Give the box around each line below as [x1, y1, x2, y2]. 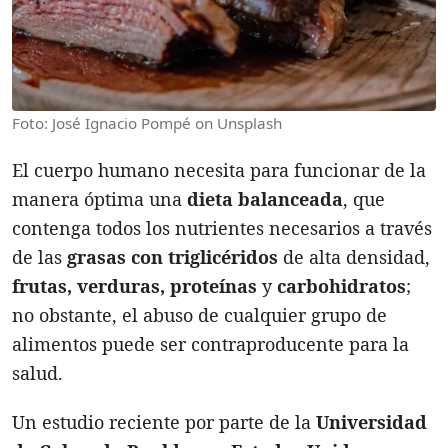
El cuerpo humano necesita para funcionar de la [12, 157, 426, 182]
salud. [12, 360, 63, 385]
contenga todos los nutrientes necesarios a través [12, 215, 432, 240]
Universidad [316, 409, 427, 434]
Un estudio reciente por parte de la [12, 409, 316, 434]
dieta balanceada [187, 186, 343, 211]
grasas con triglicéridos [67, 244, 278, 269]
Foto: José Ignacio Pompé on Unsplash [12, 112, 282, 133]
